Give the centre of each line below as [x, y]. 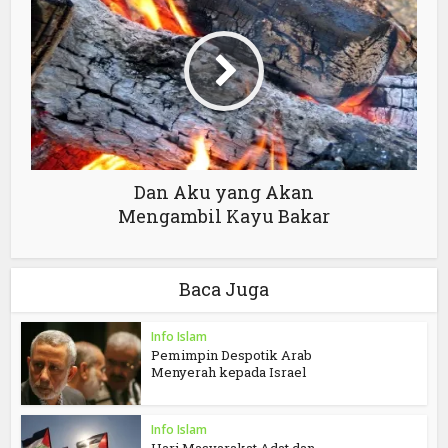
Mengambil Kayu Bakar [224, 216]
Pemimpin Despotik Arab [232, 355]
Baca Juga [224, 289]
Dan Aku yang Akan [224, 192]
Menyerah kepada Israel [229, 372]
